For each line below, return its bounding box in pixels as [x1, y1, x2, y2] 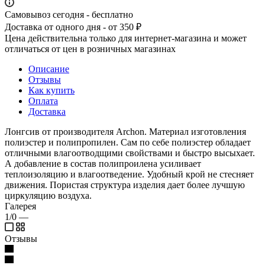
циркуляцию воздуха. [5, 190, 92, 201]
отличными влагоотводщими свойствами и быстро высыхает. [5, 147, 255, 158]
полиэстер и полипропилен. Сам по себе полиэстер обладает [5, 137, 251, 147]
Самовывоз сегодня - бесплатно [5, 9, 133, 20]
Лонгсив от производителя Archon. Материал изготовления [5, 126, 246, 137]
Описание [28, 63, 69, 74]
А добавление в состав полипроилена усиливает [5, 158, 201, 169]
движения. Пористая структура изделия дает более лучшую [5, 179, 245, 190]
